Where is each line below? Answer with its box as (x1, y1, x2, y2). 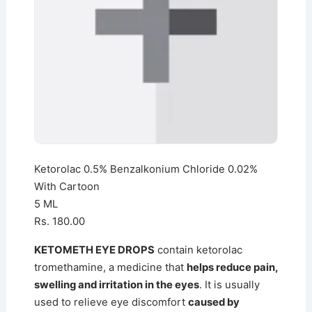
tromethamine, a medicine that (33, 260, 187, 274)
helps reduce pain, (186, 260, 278, 274)
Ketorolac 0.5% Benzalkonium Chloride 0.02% (33, 162, 258, 175)
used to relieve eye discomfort (33, 295, 188, 309)
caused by (187, 295, 240, 309)
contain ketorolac (154, 243, 242, 256)
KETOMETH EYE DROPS (33, 243, 155, 256)
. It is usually (198, 278, 260, 291)
